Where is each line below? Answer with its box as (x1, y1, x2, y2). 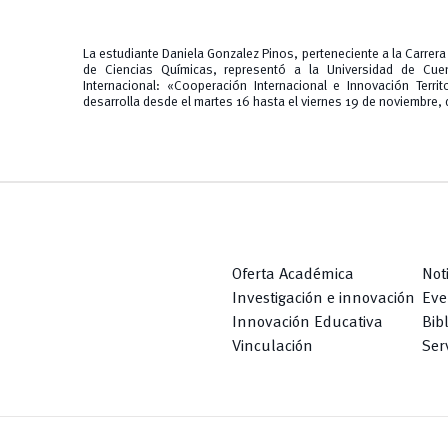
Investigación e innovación (232, 290, 415, 307)
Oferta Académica (232, 266, 354, 283)
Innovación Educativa (232, 314, 383, 331)
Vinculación (232, 338, 313, 355)
